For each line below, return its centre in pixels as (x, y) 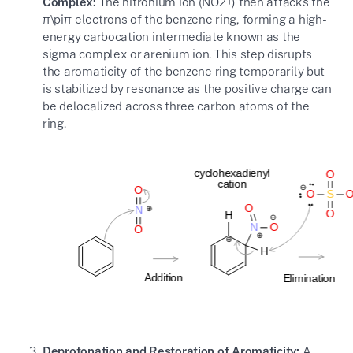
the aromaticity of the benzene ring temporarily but (184, 71)
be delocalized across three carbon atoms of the (176, 105)
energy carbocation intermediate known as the (171, 36)
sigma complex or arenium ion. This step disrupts (177, 53)
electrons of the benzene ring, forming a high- (199, 19)
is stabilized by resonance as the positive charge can (187, 88)
